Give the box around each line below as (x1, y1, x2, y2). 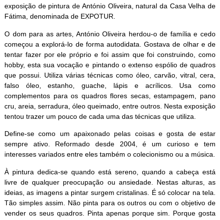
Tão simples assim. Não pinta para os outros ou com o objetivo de (4, 198, 216, 207)
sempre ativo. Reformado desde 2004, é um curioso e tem (4, 140, 216, 148)
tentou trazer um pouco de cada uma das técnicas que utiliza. (4, 112, 196, 120)
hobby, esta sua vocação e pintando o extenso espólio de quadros (4, 60, 216, 69)
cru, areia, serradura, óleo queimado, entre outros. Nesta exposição (4, 102, 216, 110)
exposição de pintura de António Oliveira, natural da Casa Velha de (4, 2, 216, 10)
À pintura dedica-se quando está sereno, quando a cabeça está (4, 167, 216, 176)
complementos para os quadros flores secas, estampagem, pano (4, 91, 216, 100)
